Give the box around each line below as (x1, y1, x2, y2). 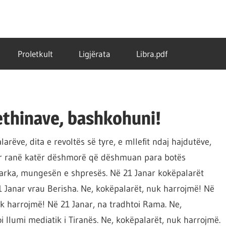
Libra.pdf (136, 48, 167, 60)
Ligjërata (79, 48, 110, 60)
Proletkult (18, 48, 53, 60)
